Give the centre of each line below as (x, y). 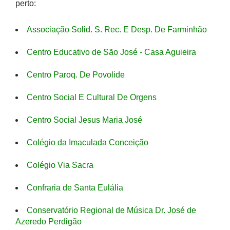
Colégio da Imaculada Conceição (88, 142)
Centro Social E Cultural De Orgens (92, 97)
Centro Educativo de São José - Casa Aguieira (111, 52)
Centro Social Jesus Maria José (84, 120)
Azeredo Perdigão (49, 222)
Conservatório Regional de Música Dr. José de (111, 210)
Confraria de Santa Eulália (75, 188)
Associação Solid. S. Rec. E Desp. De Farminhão (117, 30)
